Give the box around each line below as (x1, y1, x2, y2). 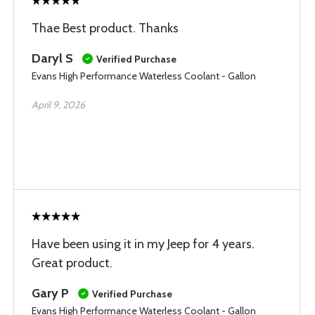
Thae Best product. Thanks (32, 20, 179, 36)
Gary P (32, 285, 69, 301)
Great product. (32, 255, 112, 271)
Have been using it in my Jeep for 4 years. (32, 236, 255, 252)
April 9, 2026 (32, 98, 85, 111)
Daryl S (32, 51, 73, 66)
